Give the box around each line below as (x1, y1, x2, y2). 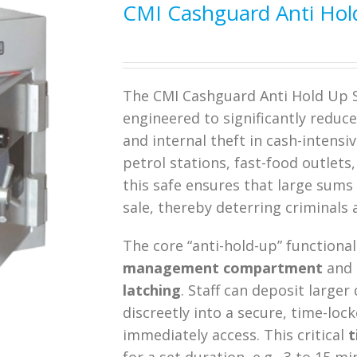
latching (123, 280, 181, 300)
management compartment (123, 258, 323, 277)
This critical (264, 325, 348, 344)
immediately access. (123, 325, 264, 344)
